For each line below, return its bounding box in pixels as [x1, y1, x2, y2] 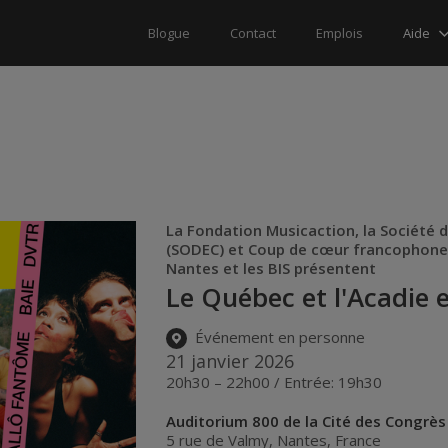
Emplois [316, 24, 363, 42]
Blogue [148, 24, 190, 42]
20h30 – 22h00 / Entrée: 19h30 [166, 371, 383, 392]
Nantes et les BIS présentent [166, 258, 377, 278]
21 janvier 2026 [166, 348, 295, 373]
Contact [230, 24, 276, 42]
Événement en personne [191, 327, 366, 348]
